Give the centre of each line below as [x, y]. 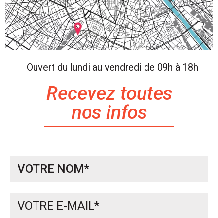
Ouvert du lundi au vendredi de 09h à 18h [112, 67]
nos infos [109, 112]
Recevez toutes [109, 93]
